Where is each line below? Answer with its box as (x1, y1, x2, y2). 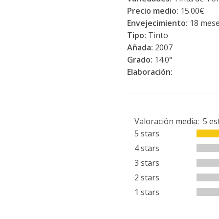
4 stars (134, 143, 159, 153)
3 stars (134, 157, 159, 168)
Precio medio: (127, 5, 178, 16)
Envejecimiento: (127, 18, 188, 28)
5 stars (134, 128, 159, 139)
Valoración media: (134, 116, 203, 127)
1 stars (134, 187, 159, 197)
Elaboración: (127, 66, 173, 77)
